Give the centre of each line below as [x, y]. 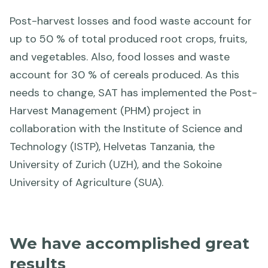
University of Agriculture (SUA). [86, 183]
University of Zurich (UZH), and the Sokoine [116, 165]
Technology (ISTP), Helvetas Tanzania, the [112, 147]
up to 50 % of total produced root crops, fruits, [128, 39]
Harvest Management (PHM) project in [105, 111]
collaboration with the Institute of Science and [126, 129]
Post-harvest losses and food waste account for [131, 21]
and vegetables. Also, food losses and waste [120, 57]
